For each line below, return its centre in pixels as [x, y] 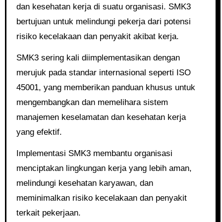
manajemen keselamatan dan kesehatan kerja [101, 117]
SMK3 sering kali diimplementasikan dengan [98, 58]
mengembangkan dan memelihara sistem [92, 102]
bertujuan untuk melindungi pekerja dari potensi [103, 22]
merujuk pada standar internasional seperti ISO [103, 73]
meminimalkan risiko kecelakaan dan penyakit [101, 198]
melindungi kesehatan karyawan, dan [84, 183]
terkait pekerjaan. [48, 213]
